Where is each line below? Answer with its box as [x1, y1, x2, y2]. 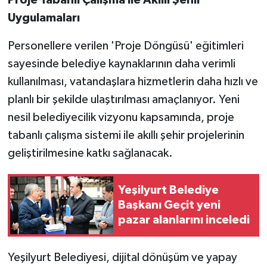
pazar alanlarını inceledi [118, 213, 250, 226]
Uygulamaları [7, 11, 80, 24]
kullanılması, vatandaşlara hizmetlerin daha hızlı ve [7, 75, 258, 88]
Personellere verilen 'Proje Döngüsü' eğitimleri [7, 39, 244, 52]
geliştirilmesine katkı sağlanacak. [7, 147, 173, 159]
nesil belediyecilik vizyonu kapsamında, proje [7, 111, 234, 123]
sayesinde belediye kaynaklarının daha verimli [7, 57, 235, 70]
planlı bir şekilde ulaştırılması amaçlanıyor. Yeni [7, 93, 240, 105]
